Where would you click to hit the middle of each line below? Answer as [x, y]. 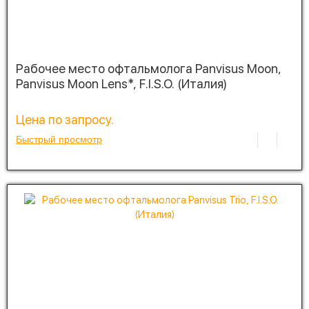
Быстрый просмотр [59, 139]
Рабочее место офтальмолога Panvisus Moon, [149, 68]
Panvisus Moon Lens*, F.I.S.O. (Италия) [121, 83]
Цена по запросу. [65, 119]
